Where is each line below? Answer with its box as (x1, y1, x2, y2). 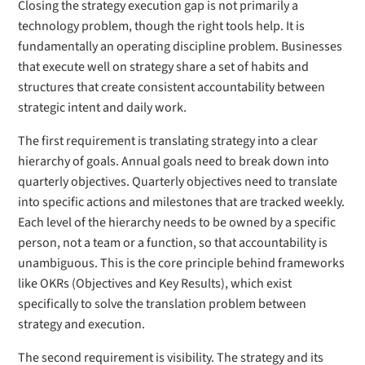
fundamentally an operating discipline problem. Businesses (18, 37, 343, 55)
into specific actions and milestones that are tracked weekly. (18, 193, 345, 211)
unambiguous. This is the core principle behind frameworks (18, 254, 345, 272)
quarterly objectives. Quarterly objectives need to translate (18, 173, 338, 191)
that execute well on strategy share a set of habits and (18, 58, 310, 76)
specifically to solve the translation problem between (18, 295, 307, 313)
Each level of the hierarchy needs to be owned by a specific (18, 213, 336, 231)
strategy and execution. (18, 315, 146, 333)
